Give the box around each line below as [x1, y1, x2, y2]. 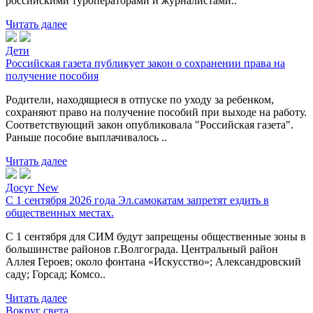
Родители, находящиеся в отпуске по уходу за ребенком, [6, 93, 274, 105]
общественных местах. [6, 206, 114, 219]
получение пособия [6, 69, 99, 82]
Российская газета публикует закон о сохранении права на [6, 57, 285, 69]
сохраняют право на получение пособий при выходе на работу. [6, 105, 307, 118]
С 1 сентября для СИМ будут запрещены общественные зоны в [6, 230, 306, 242]
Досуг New [6, 181, 59, 194]
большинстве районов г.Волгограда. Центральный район [6, 242, 278, 255]
